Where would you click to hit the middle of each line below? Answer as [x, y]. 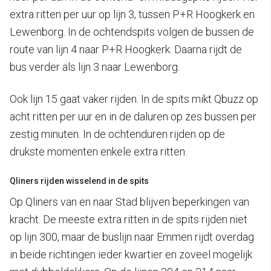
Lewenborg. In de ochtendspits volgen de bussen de [132, 31]
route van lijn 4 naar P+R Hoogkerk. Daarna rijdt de [126, 49]
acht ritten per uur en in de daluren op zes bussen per [133, 116]
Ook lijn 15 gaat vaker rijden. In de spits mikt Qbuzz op [134, 99]
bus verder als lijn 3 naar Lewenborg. [95, 67]
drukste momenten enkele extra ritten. [98, 151]
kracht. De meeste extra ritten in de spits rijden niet [129, 219]
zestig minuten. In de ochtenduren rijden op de [117, 134]
